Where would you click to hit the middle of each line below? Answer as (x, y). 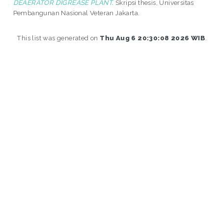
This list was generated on (58, 38)
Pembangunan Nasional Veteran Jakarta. (76, 13)
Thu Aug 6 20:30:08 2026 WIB (152, 38)
